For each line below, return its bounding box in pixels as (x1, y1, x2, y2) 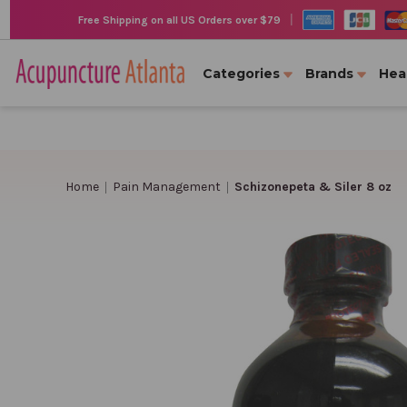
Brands (305, 65, 353, 82)
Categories (203, 65, 280, 82)
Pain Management (112, 178, 221, 194)
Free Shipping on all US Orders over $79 (77, 13, 281, 26)
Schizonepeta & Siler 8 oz (233, 178, 392, 194)
